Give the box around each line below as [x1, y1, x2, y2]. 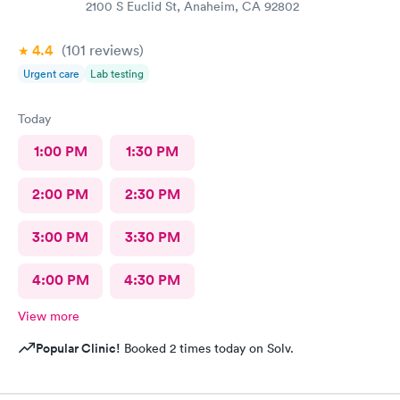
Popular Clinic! [36, 339, 121, 357]
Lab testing [90, 66, 144, 81]
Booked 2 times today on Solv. [121, 340, 294, 356]
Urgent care [23, 66, 79, 81]
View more [18, 308, 79, 324]
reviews [86, 41, 139, 59]
